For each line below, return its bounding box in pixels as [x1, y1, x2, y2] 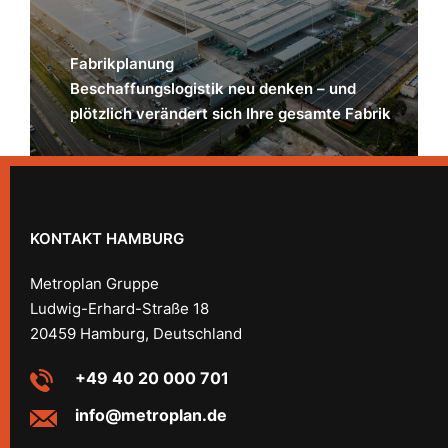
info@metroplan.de [75, 405, 227, 425]
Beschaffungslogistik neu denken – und [70, 78, 356, 98]
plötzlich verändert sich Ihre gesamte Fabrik [70, 103, 391, 123]
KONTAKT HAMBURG [30, 229, 184, 248]
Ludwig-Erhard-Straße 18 [30, 299, 209, 318]
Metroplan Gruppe [30, 274, 159, 293]
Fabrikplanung [70, 53, 174, 73]
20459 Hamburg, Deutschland [30, 324, 242, 343]
